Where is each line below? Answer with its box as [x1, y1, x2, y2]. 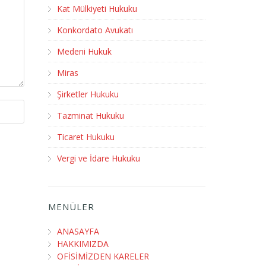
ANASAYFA [57, 226, 99, 237]
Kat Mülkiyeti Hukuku [57, 3, 137, 14]
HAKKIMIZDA [57, 238, 109, 249]
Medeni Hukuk [57, 46, 112, 57]
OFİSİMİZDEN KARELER [57, 251, 149, 262]
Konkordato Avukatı [57, 24, 133, 36]
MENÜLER [48, 201, 94, 213]
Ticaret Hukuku [57, 131, 115, 142]
